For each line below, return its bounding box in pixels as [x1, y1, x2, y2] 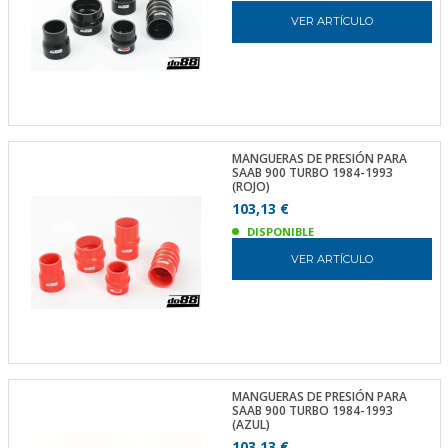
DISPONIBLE [246, 224, 314, 239]
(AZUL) [231, 415, 270, 433]
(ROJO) [231, 178, 270, 195]
